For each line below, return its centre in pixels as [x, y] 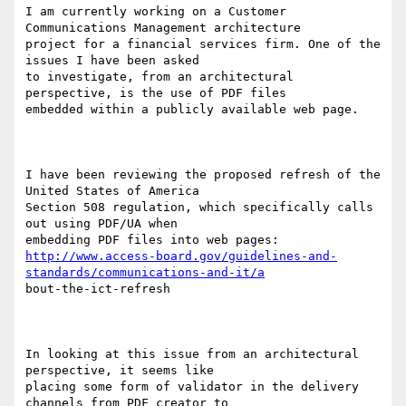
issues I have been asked [112, 61]
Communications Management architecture [163, 28]
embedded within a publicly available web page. [192, 110]
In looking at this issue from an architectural [192, 354]
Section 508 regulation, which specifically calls [199, 208]
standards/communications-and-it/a [145, 273]
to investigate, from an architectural [159, 77]
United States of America [112, 191]
